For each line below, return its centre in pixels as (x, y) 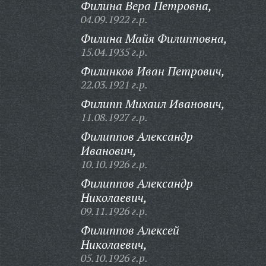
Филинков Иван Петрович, (153, 71)
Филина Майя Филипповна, (154, 38)
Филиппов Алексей (130, 230)
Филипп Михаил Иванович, (153, 104)
